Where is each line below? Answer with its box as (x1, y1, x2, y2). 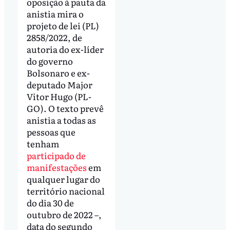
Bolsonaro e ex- (26, 66, 90, 80)
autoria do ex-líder (26, 43, 104, 56)
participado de (26, 149, 86, 162)
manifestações (26, 161, 87, 174)
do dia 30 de (26, 196, 74, 209)
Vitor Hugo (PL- (26, 90, 91, 103)
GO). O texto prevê (26, 102, 104, 115)
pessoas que (26, 125, 75, 139)
